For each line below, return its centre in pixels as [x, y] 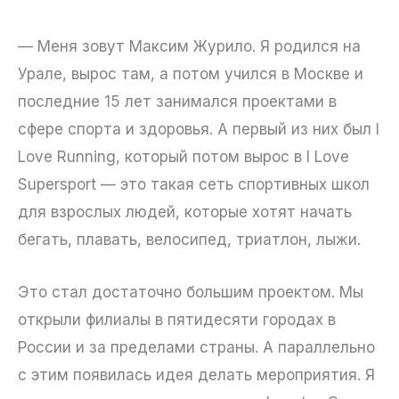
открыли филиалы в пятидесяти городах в [177, 319]
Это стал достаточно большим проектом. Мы [191, 292]
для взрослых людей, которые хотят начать [185, 212]
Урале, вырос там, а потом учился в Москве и [191, 74]
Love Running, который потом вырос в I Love [183, 157]
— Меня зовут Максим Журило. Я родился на [189, 47]
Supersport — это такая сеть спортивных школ [194, 185]
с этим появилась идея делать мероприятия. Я [196, 375]
